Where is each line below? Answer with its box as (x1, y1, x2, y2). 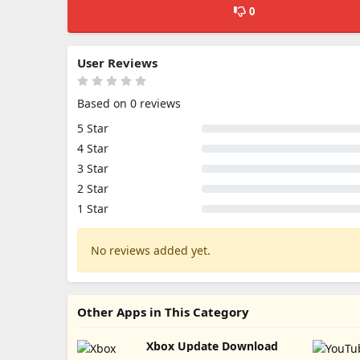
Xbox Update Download (145, 338, 278, 354)
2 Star (77, 181, 108, 196)
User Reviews (77, 55, 157, 71)
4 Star (77, 141, 108, 156)
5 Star (77, 121, 108, 136)
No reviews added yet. (91, 243, 211, 258)
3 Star (77, 161, 108, 176)
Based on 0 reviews (77, 96, 181, 111)
